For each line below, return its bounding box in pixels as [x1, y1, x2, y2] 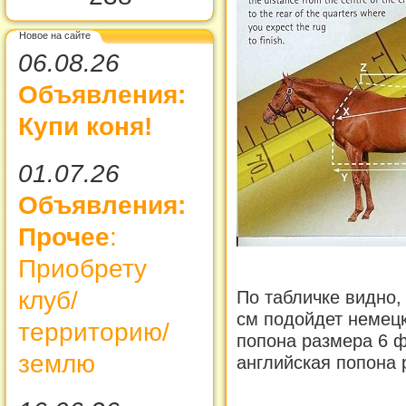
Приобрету [18, 254, 147, 283]
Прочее [18, 222, 110, 251]
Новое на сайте [19, 29, 91, 41]
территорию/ [18, 317, 169, 346]
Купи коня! [18, 112, 152, 140]
